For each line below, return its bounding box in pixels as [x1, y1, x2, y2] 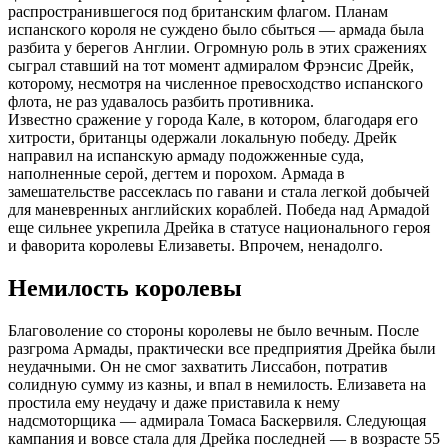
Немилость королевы [8, 275, 242, 302]
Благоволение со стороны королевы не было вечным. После [8, 321, 419, 339]
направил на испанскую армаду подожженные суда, [8, 147, 364, 165]
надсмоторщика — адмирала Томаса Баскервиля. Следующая [8, 411, 426, 429]
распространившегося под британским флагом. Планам [8, 3, 388, 21]
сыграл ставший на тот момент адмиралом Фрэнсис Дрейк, [8, 57, 414, 75]
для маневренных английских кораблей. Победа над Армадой [8, 201, 430, 219]
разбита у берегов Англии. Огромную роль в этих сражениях [8, 39, 427, 57]
